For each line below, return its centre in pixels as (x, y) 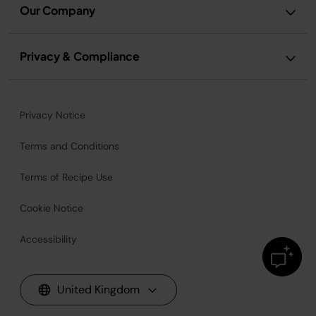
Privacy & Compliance (80, 56)
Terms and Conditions (69, 146)
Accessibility (48, 239)
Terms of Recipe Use (66, 177)
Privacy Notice (53, 115)
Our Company (57, 10)
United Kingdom (98, 289)
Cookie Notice (51, 208)
